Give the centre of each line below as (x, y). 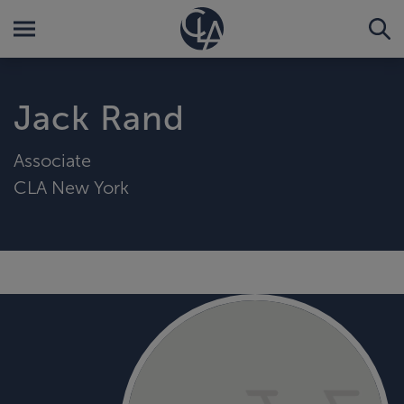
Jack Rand (99, 118)
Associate (52, 160)
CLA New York (71, 187)
